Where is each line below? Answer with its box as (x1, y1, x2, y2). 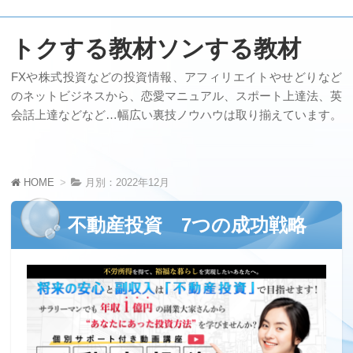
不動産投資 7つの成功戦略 (68, 214, 307, 236)
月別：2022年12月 (82, 176, 169, 188)
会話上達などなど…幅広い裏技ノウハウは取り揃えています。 (11, 108, 342, 121)
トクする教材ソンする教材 (11, 35, 301, 61)
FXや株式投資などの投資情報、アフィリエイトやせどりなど (11, 70, 342, 84)
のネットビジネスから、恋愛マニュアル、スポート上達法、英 (11, 89, 342, 102)
